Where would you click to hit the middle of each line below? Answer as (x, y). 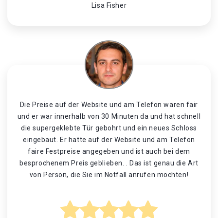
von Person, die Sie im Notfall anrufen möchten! (109, 175)
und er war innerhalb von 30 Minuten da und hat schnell (109, 116)
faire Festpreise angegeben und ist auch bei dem (109, 151)
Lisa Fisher (109, 5)
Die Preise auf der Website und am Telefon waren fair (109, 105)
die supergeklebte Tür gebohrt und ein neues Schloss (109, 128)
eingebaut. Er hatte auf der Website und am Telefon (109, 140)
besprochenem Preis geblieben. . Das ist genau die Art (109, 163)
